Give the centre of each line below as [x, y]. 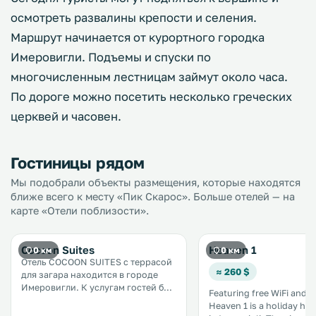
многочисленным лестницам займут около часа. [149, 77]
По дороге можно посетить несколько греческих [151, 97]
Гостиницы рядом [78, 163]
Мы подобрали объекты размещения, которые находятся [156, 182]
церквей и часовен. [66, 116]
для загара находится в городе [90, 275]
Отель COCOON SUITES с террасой [97, 262]
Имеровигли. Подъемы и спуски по [111, 57]
